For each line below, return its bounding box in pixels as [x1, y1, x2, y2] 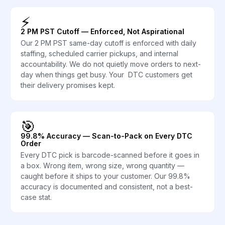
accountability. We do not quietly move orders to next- [21, 59, 201, 68]
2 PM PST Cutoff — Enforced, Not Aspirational [21, 27, 184, 36]
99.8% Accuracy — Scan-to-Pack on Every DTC [21, 131, 192, 140]
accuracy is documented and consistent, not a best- [21, 182, 193, 191]
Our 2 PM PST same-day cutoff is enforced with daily [21, 38, 196, 47]
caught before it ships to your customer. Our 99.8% [21, 171, 190, 180]
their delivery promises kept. [21, 80, 115, 89]
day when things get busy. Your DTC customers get [21, 70, 192, 79]
